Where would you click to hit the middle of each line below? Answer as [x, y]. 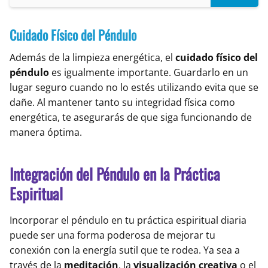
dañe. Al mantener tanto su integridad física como [122, 103]
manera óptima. [46, 133]
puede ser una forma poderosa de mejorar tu [112, 235]
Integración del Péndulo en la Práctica [115, 174]
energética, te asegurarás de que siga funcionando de [131, 118]
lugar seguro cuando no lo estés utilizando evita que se [134, 88]
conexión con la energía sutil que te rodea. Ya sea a [125, 250]
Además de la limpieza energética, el [92, 58]
